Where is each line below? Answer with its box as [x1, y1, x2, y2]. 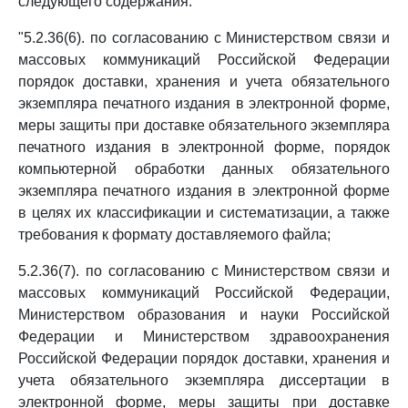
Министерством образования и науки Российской [18, 307, 390, 322]
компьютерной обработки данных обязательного [18, 161, 390, 177]
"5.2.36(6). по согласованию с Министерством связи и [18, 30, 390, 46]
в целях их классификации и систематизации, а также [18, 205, 390, 220]
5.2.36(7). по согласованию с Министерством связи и [18, 263, 390, 279]
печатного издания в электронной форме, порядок [18, 139, 390, 155]
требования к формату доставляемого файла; [18, 227, 331, 242]
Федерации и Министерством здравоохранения [18, 329, 390, 344]
